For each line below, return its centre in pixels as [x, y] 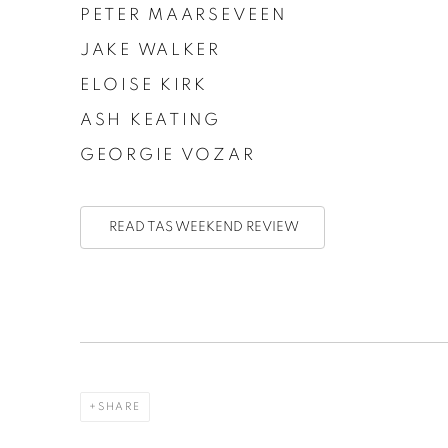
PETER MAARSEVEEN [183, 15]
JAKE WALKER [150, 50]
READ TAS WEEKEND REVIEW [202, 227]
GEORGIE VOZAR [168, 155]
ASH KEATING [150, 120]
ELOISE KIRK [144, 85]
